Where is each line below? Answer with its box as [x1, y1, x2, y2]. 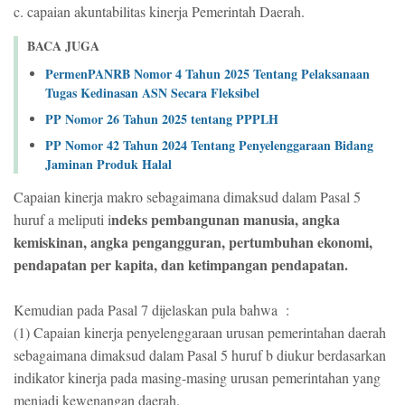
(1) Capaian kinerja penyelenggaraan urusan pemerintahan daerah [14, 322, 386, 342]
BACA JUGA [27, 36, 99, 55]
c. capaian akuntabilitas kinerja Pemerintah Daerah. [14, 2, 305, 21]
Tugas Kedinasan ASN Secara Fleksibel [45, 82, 259, 102]
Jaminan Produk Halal [45, 154, 172, 174]
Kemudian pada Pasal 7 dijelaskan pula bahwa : [14, 299, 289, 319]
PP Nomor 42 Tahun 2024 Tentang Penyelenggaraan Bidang [45, 135, 373, 155]
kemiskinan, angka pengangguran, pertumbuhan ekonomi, [14, 231, 372, 252]
